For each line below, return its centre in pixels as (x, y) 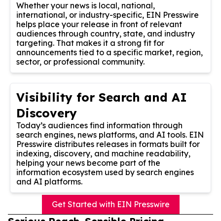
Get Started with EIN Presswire (110, 204)
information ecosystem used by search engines (105, 172)
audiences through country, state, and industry (106, 33)
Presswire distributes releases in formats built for (108, 144)
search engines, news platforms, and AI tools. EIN (110, 134)
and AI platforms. (49, 181)
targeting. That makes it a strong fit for (90, 43)
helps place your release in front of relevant (99, 24)
